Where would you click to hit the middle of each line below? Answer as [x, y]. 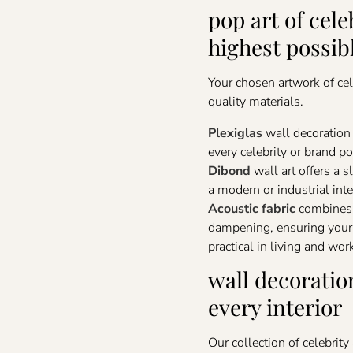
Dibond [229, 171]
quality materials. [255, 102]
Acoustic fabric [251, 209]
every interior [275, 307]
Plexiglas [235, 134]
